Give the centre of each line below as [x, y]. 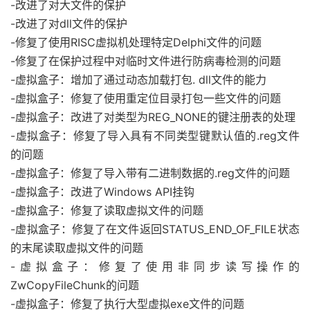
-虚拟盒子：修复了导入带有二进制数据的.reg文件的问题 [150, 173]
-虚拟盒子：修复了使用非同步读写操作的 [155, 266]
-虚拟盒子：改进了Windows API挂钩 [102, 191]
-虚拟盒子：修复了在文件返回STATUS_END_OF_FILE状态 [155, 229]
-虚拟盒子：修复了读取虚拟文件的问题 [107, 210]
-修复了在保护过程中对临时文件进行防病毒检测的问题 [146, 61]
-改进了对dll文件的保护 [69, 23]
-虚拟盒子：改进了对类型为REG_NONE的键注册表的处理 [153, 117]
